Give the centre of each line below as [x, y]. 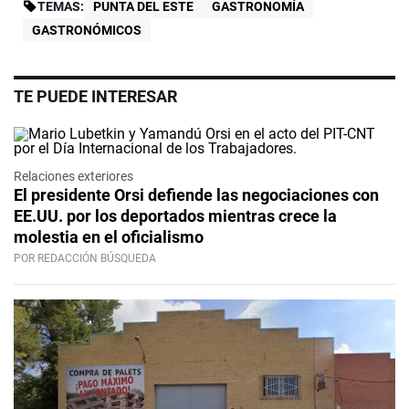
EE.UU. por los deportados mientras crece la [175, 216]
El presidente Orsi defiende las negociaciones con [196, 195]
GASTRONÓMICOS [87, 31]
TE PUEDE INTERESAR [95, 97]
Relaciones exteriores [73, 177]
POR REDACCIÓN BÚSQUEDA [85, 259]
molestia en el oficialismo [109, 237]
